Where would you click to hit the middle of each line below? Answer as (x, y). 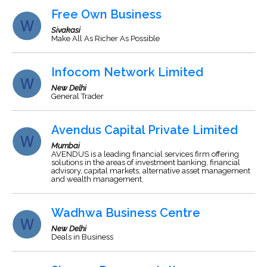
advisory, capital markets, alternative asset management (151, 171)
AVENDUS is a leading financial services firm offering (145, 154)
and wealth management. (97, 179)
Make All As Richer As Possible (105, 38)
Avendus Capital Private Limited (145, 130)
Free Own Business (106, 14)
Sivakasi (66, 30)
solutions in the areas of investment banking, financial (146, 162)
